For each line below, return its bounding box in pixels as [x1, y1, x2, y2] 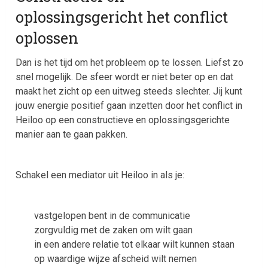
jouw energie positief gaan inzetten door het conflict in [16, 100, 243, 112]
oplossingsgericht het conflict [16, 7, 229, 28]
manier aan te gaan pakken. [16, 129, 128, 141]
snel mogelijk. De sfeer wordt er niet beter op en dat [16, 71, 234, 83]
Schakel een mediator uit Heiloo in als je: [16, 169, 185, 181]
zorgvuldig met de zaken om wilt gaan [33, 224, 193, 236]
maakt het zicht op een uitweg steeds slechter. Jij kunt [16, 86, 243, 98]
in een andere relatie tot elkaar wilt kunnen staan [33, 239, 234, 251]
